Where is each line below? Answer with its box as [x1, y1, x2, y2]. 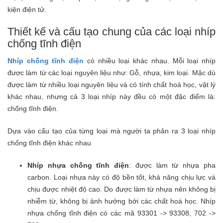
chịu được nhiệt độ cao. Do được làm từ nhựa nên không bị [27, 185, 216, 194]
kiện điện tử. [7, 5, 48, 14]
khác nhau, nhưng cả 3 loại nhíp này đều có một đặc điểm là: [7, 93, 216, 101]
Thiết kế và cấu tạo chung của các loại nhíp [7, 25, 216, 38]
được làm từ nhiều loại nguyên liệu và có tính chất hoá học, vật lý [7, 81, 216, 89]
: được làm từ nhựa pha [129, 161, 216, 170]
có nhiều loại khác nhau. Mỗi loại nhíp [84, 57, 216, 65]
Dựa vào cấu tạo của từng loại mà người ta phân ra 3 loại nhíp [7, 127, 216, 135]
